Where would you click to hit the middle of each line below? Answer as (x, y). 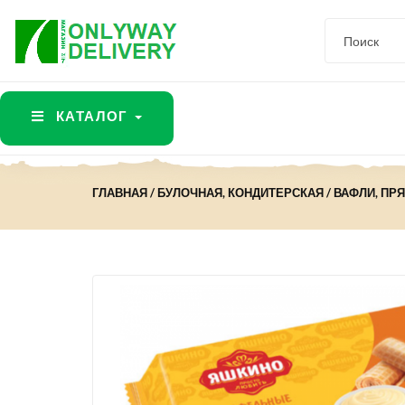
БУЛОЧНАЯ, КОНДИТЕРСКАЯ (240, 193)
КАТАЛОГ (95, 116)
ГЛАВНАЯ (120, 193)
